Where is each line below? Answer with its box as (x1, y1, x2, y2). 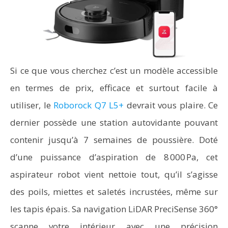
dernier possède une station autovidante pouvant (10, 117, 218, 128)
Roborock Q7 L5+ (53, 99, 127, 111)
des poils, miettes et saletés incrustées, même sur (10, 186, 218, 197)
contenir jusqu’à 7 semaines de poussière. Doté (10, 134, 218, 146)
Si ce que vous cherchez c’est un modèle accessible (10, 65, 218, 76)
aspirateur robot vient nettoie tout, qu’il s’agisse (10, 168, 218, 180)
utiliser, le (10, 99, 53, 111)
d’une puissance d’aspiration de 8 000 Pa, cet (10, 151, 218, 163)
